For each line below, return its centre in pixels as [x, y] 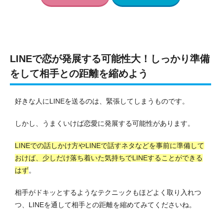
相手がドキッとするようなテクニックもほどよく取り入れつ [108, 193]
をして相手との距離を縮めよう [79, 74]
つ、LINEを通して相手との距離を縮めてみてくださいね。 [105, 205]
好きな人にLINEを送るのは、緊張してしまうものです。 [102, 101]
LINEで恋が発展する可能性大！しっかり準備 [110, 59]
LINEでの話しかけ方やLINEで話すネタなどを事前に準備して [110, 146]
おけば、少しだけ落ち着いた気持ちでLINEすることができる [109, 158]
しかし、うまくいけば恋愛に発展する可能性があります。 [105, 124]
